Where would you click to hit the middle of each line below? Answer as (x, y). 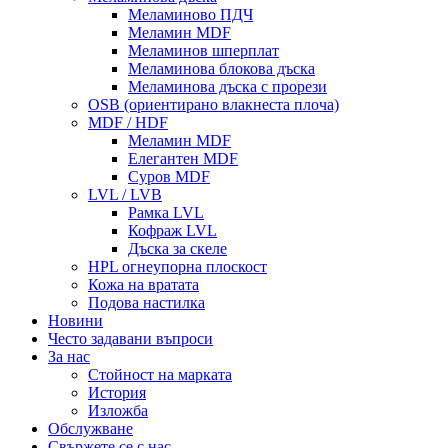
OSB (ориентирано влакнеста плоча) (213, 104)
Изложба (118, 410)
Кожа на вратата (143, 284)
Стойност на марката (160, 374)
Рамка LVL (166, 212)
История (117, 392)
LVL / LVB (125, 194)
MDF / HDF (128, 122)
